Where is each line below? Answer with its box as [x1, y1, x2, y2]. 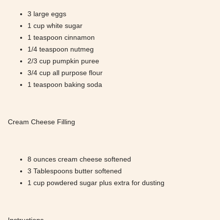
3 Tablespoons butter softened [27, 167, 122, 175]
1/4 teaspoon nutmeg [27, 45, 94, 54]
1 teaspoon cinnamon [27, 33, 95, 42]
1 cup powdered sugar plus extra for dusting [27, 179, 165, 187]
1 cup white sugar [27, 22, 82, 30]
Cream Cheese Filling [8, 118, 75, 126]
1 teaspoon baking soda [27, 81, 102, 89]
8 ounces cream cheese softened [27, 155, 131, 164]
